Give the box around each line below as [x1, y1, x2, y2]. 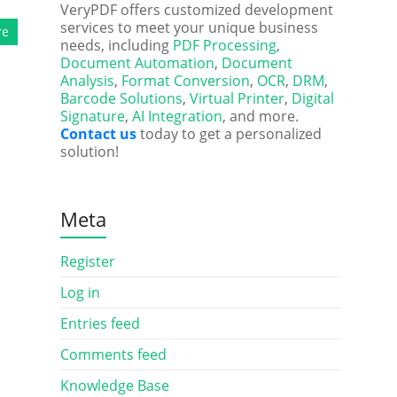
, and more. [222, 106, 299, 126]
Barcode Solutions [59, 89, 183, 108]
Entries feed [59, 314, 140, 333]
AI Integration [131, 106, 222, 126]
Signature [59, 106, 125, 126]
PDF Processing [172, 35, 276, 55]
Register [59, 252, 115, 271]
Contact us [59, 124, 136, 144]
